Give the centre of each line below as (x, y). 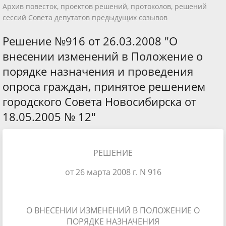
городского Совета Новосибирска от (99, 101)
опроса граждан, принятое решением (104, 86)
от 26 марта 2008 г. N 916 (113, 172)
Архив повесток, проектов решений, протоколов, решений (105, 6)
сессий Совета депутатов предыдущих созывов (85, 17)
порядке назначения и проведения (98, 71)
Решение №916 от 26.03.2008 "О (90, 41)
